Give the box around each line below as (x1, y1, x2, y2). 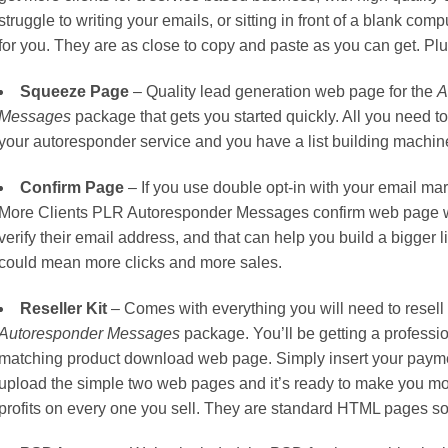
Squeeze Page (20, 83, 130, 101)
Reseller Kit (20, 299, 108, 317)
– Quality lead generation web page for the (129, 83, 438, 101)
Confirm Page (20, 178, 125, 196)
